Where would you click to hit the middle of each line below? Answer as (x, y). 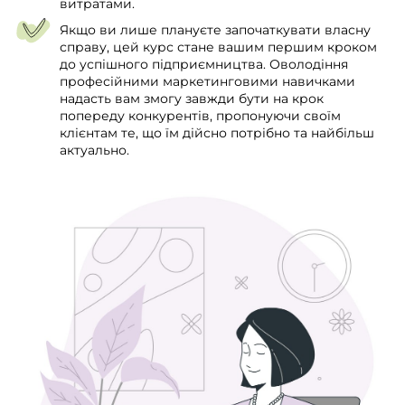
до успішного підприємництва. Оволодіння (204, 64)
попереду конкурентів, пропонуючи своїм (200, 115)
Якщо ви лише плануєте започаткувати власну (215, 29)
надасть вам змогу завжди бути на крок (192, 98)
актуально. (94, 150)
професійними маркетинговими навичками (207, 81)
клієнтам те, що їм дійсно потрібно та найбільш (217, 132)
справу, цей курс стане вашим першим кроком (218, 47)
